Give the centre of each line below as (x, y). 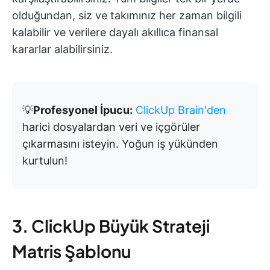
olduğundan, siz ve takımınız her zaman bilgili (127, 16)
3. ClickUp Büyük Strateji (111, 226)
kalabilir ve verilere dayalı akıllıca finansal (115, 33)
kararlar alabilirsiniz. (62, 49)
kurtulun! (45, 161)
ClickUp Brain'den (181, 110)
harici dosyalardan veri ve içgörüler (111, 127)
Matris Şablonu (71, 251)
